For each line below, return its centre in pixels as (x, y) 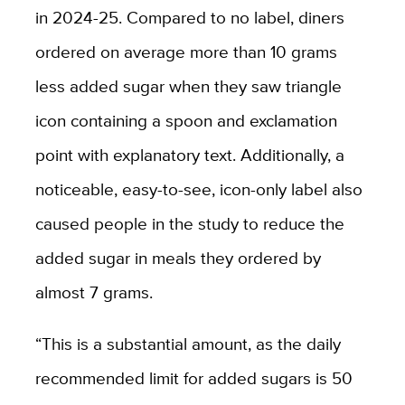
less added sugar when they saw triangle (188, 86)
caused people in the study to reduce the (189, 224)
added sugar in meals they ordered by (178, 258)
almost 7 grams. (94, 292)
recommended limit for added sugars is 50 (193, 378)
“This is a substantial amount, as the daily (188, 344)
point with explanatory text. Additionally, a (189, 155)
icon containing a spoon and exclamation (186, 121)
